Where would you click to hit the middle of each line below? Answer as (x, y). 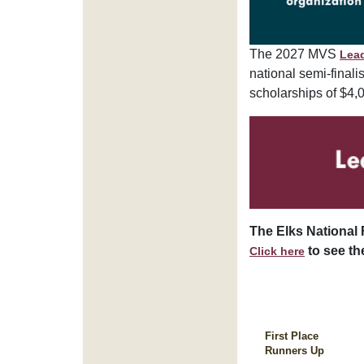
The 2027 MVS (295, 54)
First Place (292, 336)
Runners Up (295, 350)
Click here (277, 251)
